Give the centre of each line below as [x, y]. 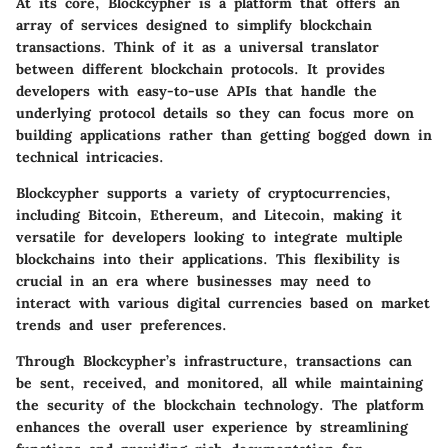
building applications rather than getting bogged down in [224, 135]
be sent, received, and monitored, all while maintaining [219, 383]
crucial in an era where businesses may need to [193, 281]
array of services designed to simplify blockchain [194, 25]
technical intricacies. [90, 157]
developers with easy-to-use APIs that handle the [196, 91]
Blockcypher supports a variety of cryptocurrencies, [203, 193]
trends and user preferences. [121, 325]
